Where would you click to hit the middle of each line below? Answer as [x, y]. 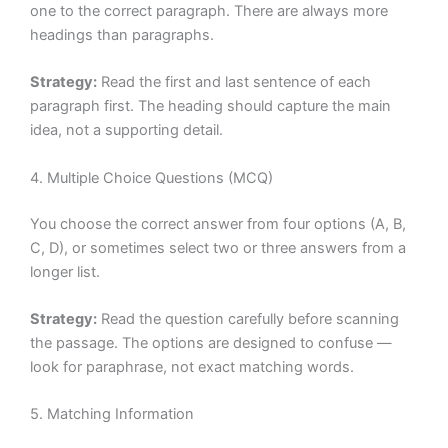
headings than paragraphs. [122, 35]
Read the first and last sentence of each [234, 82]
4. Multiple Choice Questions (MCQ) [151, 177]
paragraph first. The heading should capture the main [210, 106]
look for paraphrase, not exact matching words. [192, 366]
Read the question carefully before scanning [248, 318]
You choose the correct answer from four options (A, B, [218, 223]
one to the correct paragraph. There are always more [209, 11]
